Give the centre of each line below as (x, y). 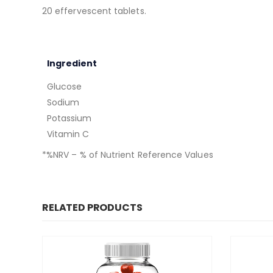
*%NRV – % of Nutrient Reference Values (128, 155)
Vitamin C (68, 134)
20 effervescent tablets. (94, 11)
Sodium (63, 103)
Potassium (69, 119)
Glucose (64, 87)
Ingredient (72, 64)
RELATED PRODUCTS (92, 208)
